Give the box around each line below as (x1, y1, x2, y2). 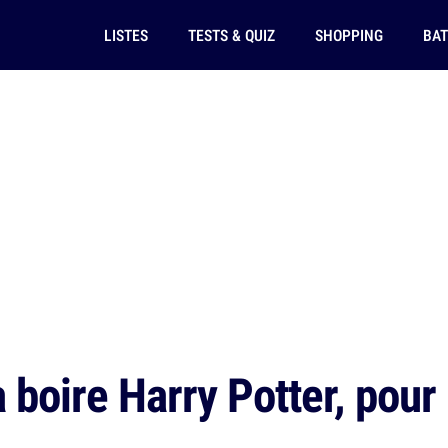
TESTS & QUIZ (187, 24, 275, 46)
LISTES (103, 24, 148, 46)
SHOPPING (314, 24, 383, 46)
